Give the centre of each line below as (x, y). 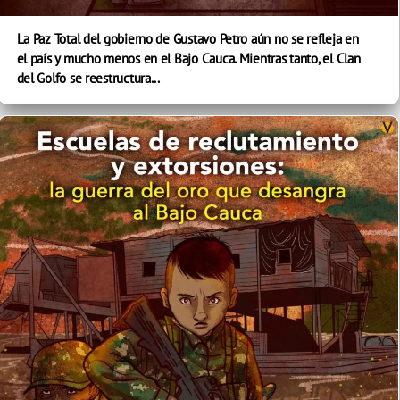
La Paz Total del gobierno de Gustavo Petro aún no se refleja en (187, 39)
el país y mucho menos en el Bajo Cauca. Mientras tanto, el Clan (188, 59)
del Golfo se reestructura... (88, 79)
